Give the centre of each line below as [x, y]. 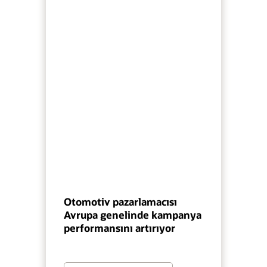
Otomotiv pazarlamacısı [121, 201]
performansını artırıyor [120, 228]
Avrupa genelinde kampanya [133, 215]
